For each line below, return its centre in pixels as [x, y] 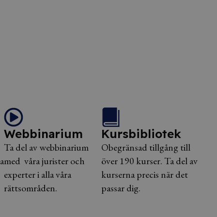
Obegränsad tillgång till [146, 147]
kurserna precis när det [145, 174]
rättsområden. [30, 188]
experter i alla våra [37, 174]
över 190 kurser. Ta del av [150, 161]
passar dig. [121, 188]
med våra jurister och [44, 161]
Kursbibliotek [141, 134]
